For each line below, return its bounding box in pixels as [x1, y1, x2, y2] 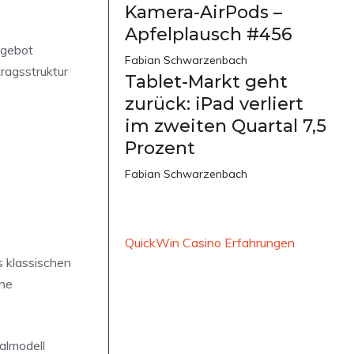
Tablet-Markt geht [125, 70, 288, 92]
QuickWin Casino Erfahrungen [125, 234, 295, 250]
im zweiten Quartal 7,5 [125, 115, 326, 137]
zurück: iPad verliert [125, 92, 303, 115]
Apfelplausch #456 [125, 23, 292, 45]
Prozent [125, 137, 195, 159]
